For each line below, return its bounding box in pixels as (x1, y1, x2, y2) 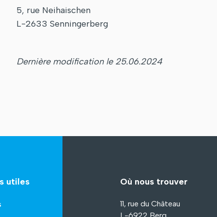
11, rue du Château (120, 199, 180, 209)
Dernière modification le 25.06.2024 (16, 56, 162, 67)
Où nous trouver (120, 176, 187, 187)
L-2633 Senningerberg (16, 18, 108, 30)
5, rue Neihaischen (16, 5, 91, 16)
